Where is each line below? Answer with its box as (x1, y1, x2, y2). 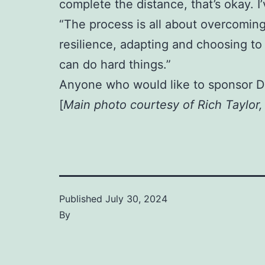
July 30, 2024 (105, 193, 167, 205)
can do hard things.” (59, 57, 171, 72)
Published (59, 193, 105, 205)
